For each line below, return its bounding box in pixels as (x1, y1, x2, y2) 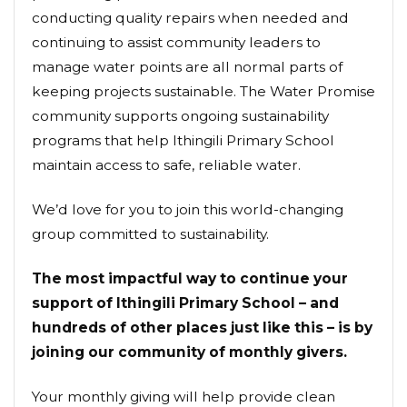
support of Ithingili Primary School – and (32, 294, 339, 313)
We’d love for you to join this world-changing (32, 201, 343, 219)
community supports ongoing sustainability (32, 107, 329, 125)
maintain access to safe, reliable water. (32, 156, 301, 174)
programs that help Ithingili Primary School (32, 132, 334, 150)
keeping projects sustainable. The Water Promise (32, 83, 375, 101)
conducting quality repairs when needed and (32, 9, 349, 27)
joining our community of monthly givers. (32, 343, 347, 362)
